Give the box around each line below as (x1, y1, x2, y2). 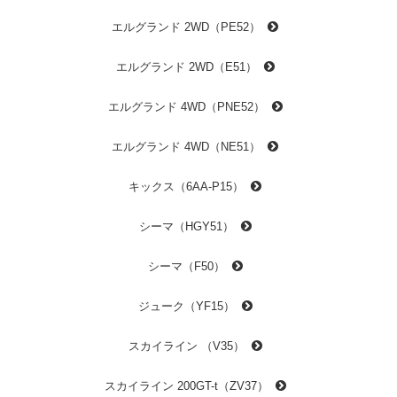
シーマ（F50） (147, 259, 225, 273)
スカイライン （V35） (128, 339, 245, 353)
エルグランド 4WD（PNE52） (107, 99, 265, 113)
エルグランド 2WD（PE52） (112, 19, 261, 34)
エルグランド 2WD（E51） (115, 59, 257, 74)
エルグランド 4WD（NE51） (112, 139, 261, 153)
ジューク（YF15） (137, 299, 235, 313)
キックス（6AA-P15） (128, 179, 244, 193)
